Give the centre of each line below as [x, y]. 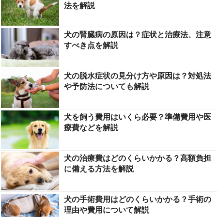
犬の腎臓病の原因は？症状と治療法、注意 [138, 34]
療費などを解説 [91, 127]
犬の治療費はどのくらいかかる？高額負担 [138, 158]
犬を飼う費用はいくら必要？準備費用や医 [138, 117]
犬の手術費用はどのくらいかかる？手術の [138, 199]
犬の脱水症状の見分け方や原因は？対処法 [138, 76]
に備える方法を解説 [99, 169]
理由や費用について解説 [107, 210]
